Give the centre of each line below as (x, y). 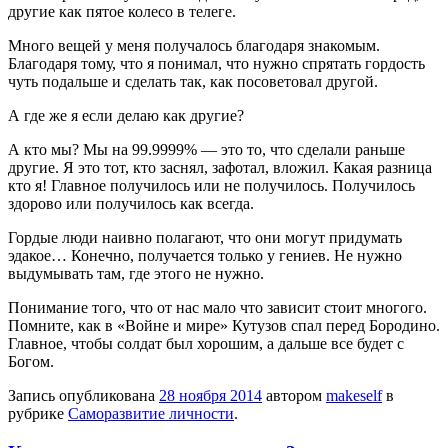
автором (294, 396)
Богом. (31, 362)
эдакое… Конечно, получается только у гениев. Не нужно (205, 256)
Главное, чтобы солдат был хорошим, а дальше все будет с (206, 344)
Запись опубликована (83, 396)
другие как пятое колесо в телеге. (122, 12)
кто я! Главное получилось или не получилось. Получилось (211, 186)
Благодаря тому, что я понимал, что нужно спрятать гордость (216, 64)
